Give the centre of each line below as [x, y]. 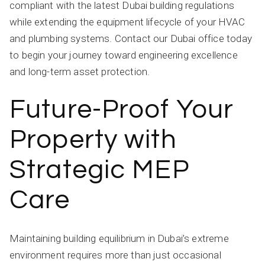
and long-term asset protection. [80, 71]
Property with [93, 139]
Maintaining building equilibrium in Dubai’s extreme [119, 238]
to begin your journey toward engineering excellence [124, 55]
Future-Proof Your [122, 109]
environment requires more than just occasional [115, 255]
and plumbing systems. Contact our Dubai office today [131, 38]
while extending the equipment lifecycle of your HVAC [127, 22]
